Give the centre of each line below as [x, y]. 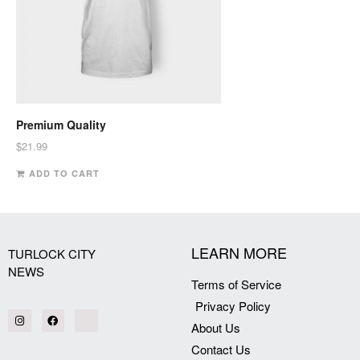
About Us [216, 327]
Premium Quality [61, 125]
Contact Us [221, 349]
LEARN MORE [239, 252]
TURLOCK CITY [52, 253]
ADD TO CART [64, 173]
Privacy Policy [233, 305]
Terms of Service [236, 284]
